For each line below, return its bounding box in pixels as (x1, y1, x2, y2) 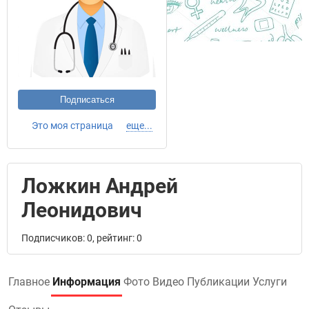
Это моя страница (32, 120, 113, 131)
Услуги (252, 275, 287, 288)
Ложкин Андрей (21, 174, 178, 198)
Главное (8, 275, 50, 288)
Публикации (187, 275, 250, 288)
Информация (52, 275, 121, 288)
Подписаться (59, 94, 114, 105)
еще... (126, 120, 152, 131)
